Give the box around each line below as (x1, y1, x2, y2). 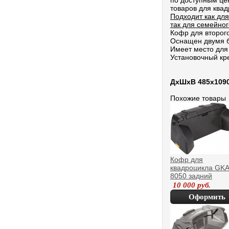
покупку (191, 207, 222, 215)
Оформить (188, 193, 225, 201)
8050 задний (170, 172, 212, 180)
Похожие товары (170, 94, 226, 102)
